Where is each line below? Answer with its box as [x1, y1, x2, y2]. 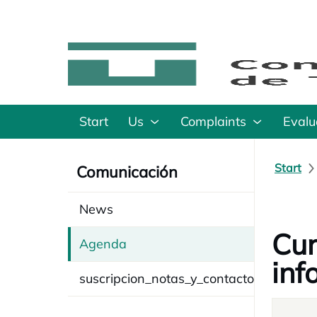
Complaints [180, 113, 246, 129]
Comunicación [76, 162, 178, 182]
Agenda [79, 236, 127, 252]
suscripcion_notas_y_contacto [79, 270, 254, 287]
